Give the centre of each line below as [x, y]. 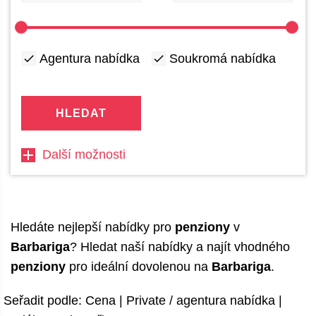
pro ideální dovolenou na [139, 267]
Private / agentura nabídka [201, 300]
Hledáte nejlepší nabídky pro [93, 227]
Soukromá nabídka [223, 59]
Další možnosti [84, 154]
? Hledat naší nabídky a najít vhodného [180, 247]
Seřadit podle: [44, 300]
